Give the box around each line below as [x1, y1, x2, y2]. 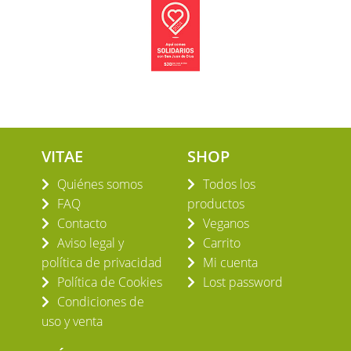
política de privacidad [41, 254, 162, 272]
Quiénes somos [56, 175, 143, 194]
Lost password [203, 273, 283, 291]
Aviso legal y [56, 234, 124, 252]
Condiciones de [56, 293, 144, 311]
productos [187, 195, 244, 213]
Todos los [203, 175, 255, 194]
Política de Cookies [56, 273, 162, 291]
